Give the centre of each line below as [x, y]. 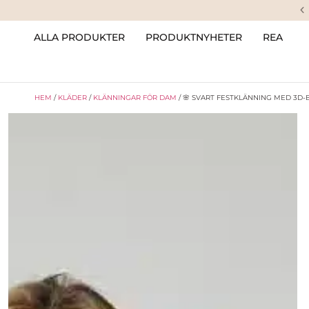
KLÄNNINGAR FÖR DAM [135, 98]
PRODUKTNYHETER [194, 37]
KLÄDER [72, 98]
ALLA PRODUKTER [79, 37]
